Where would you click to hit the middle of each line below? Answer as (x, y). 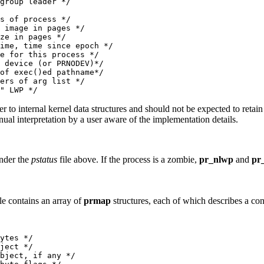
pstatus (44, 160)
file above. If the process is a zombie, (128, 160)
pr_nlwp (216, 160)
